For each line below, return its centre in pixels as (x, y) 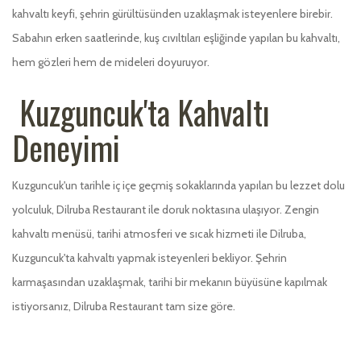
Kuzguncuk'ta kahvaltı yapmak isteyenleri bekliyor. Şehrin (149, 257)
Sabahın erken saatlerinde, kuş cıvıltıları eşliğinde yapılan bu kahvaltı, (176, 37)
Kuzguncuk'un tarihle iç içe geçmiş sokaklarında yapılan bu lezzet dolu (178, 185)
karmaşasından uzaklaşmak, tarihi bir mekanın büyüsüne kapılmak (170, 282)
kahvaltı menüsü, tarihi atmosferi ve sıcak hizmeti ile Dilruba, (159, 233)
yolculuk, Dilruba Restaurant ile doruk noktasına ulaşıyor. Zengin (166, 209)
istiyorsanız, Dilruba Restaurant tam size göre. (124, 306)
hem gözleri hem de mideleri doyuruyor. (111, 62)
